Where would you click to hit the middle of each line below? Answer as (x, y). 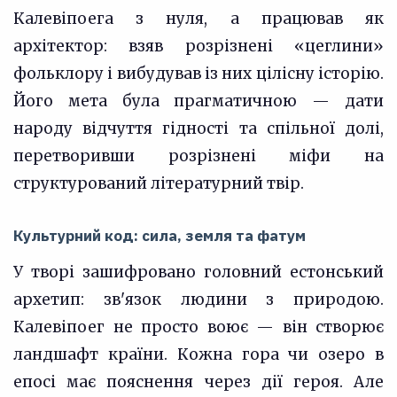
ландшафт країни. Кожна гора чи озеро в (198, 354)
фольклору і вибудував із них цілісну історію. (198, 74)
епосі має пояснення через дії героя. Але (198, 382)
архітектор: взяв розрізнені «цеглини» (198, 46)
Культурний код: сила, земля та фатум (160, 236)
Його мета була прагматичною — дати (198, 101)
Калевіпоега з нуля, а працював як (198, 19)
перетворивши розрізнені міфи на (198, 156)
